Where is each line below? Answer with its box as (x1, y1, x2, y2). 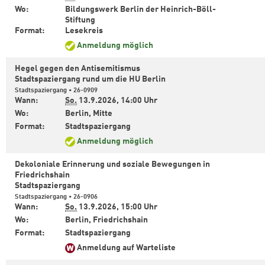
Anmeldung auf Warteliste (77, 244, 176, 253)
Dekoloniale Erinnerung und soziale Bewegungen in (15, 160, 210, 169)
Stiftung (65, 16, 97, 25)
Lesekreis (65, 27, 105, 35)
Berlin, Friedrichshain (65, 216, 150, 225)
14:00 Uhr (121, 96, 157, 105)
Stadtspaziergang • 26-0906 (15, 193, 98, 201)
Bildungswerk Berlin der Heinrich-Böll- (65, 5, 216, 14)
